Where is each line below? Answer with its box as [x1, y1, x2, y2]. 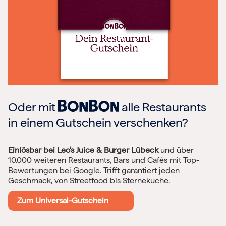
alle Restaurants [119, 100, 207, 115]
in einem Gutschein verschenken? [8, 115, 188, 130]
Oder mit [8, 100, 58, 115]
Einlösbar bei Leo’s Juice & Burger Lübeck [8, 145, 158, 155]
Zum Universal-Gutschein [17, 196, 112, 206]
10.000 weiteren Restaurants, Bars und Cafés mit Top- [8, 155, 199, 165]
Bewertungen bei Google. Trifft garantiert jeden [8, 165, 180, 176]
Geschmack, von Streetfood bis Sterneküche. [8, 176, 170, 186]
